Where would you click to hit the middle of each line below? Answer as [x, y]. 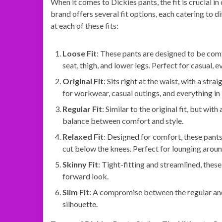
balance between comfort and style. [123, 121]
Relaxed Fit [83, 137]
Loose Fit [80, 53]
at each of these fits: [84, 26]
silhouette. [80, 204]
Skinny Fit [80, 164]
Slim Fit [76, 192]
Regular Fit [82, 109]
